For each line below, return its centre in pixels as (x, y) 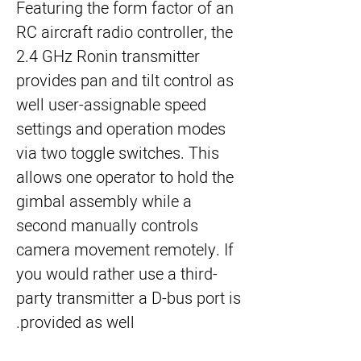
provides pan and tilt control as (125, 81)
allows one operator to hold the (125, 178)
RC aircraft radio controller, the (124, 33)
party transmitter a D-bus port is (129, 299)
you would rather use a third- (117, 274)
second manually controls (107, 226)
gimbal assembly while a (104, 202)
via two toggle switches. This (118, 154)
